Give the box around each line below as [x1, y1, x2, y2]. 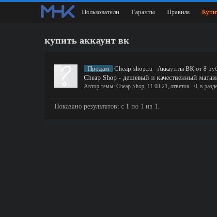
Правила [167, 8, 190, 15]
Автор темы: [84, 83, 116, 90]
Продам [88, 65, 109, 72]
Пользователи [82, 8, 119, 15]
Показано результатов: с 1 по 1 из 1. [54, 103, 160, 110]
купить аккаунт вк [45, 35, 129, 46]
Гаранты [131, 8, 155, 15]
